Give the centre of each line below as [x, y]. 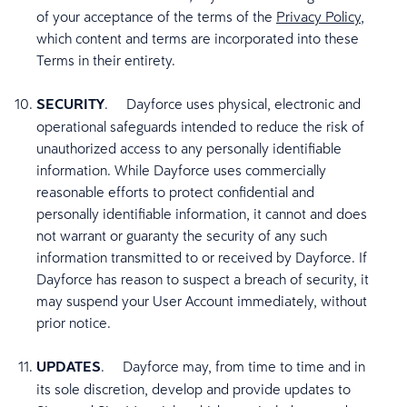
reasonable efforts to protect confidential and [175, 192]
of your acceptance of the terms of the [156, 16]
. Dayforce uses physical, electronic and [233, 104]
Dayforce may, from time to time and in [244, 366]
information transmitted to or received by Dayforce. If [202, 257]
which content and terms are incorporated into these [198, 38]
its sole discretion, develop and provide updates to [194, 389]
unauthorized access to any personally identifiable [189, 148]
